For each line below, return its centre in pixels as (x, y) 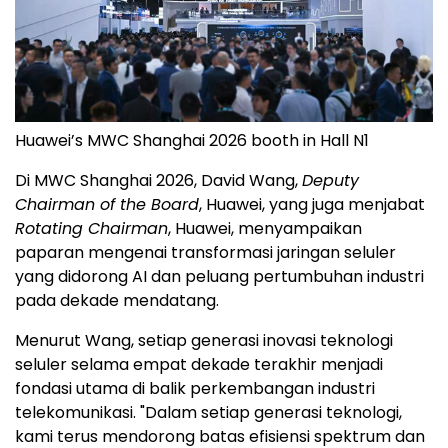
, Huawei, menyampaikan (265, 228)
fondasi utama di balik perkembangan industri (195, 388)
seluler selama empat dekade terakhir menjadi (199, 364)
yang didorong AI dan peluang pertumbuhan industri (219, 276)
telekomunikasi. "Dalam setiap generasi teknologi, (208, 412)
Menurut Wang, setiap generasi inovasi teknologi (204, 340)
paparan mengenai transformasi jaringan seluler (205, 252)
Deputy (330, 180)
